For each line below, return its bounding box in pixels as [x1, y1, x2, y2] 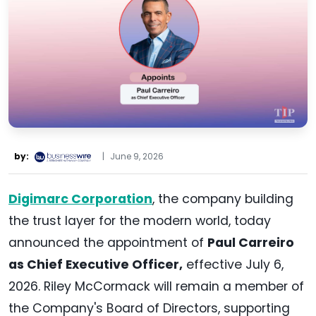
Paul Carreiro [207, 234, 294, 252]
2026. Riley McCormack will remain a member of [8, 278, 304, 296]
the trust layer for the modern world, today [8, 212, 271, 230]
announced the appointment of [8, 234, 207, 252]
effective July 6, [183, 256, 284, 274]
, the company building [152, 190, 293, 208]
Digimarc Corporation [8, 190, 152, 208]
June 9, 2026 [110, 150, 164, 163]
